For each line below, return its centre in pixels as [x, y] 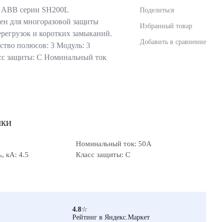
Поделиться [157, 10]
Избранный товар [166, 26]
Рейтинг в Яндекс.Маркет [111, 217]
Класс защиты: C [103, 155]
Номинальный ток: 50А [114, 144]
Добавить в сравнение [173, 42]
